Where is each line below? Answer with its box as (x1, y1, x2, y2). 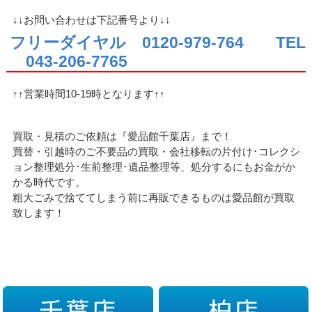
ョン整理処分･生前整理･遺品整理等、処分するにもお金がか (13, 161, 296, 173)
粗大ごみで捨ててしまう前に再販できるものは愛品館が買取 (13, 192, 295, 204)
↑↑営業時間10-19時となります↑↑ (13, 88, 166, 100)
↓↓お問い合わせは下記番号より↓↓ (13, 13, 171, 26)
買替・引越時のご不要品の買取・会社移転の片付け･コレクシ (13, 146, 301, 158)
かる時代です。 (13, 176, 86, 189)
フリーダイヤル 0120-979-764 (9, 34, 244, 52)
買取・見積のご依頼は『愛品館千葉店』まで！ (13, 130, 233, 143)
